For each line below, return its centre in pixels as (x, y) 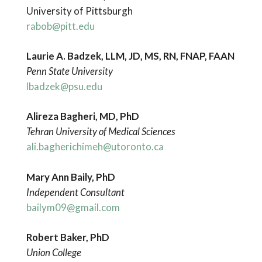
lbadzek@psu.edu (64, 87)
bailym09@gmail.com (73, 207)
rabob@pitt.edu (60, 26)
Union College (54, 252)
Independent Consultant (75, 192)
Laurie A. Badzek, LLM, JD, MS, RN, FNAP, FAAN (130, 56)
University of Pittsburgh (79, 11)
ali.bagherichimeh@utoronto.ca (95, 147)
